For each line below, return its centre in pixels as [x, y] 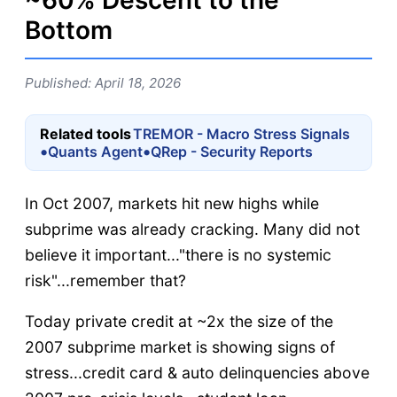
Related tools [86, 133]
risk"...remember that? [105, 280]
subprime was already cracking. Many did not [192, 229]
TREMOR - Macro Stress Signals [241, 133]
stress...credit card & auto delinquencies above [197, 373]
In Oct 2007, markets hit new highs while [172, 203]
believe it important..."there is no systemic [178, 254]
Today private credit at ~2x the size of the [179, 322]
